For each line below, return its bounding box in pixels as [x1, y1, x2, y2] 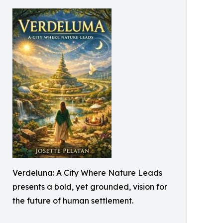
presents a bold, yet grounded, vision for [12, 182, 167, 192]
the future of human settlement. [12, 196, 133, 206]
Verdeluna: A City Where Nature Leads [12, 168, 162, 178]
